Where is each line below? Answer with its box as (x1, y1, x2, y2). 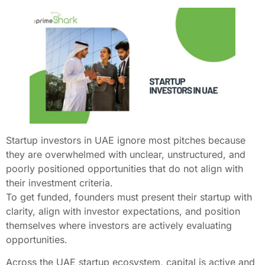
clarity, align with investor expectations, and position (6, 205, 240, 218)
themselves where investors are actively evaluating (6, 219, 232, 232)
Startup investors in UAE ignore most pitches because (6, 134, 245, 147)
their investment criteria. (6, 177, 116, 189)
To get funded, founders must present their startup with (6, 191, 252, 203)
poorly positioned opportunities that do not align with (6, 163, 243, 175)
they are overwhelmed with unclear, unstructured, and (6, 148, 245, 161)
